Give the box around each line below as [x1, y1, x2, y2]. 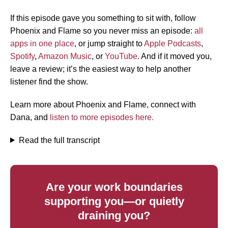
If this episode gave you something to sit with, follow [10, 13, 196, 22]
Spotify [10, 51, 35, 61]
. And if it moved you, [137, 51, 212, 61]
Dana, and [10, 112, 50, 122]
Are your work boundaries [45, 180, 183, 193]
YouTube [105, 51, 137, 61]
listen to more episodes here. [50, 112, 154, 122]
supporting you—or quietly [44, 194, 184, 208]
